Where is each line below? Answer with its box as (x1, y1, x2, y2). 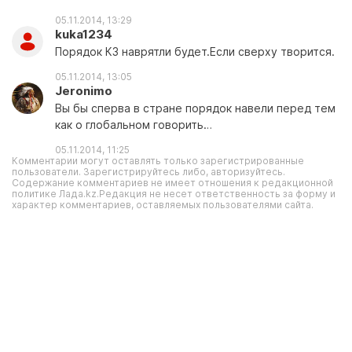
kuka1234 (55, 27, 112, 42)
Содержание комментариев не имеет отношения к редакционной (12, 177, 333, 189)
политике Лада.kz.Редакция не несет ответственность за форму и (12, 188, 335, 200)
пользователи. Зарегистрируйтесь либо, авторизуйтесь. (12, 166, 285, 178)
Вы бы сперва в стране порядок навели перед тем (55, 101, 335, 115)
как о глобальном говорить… (55, 118, 212, 131)
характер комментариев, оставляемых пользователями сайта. (12, 199, 313, 211)
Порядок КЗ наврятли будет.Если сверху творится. (55, 45, 335, 58)
